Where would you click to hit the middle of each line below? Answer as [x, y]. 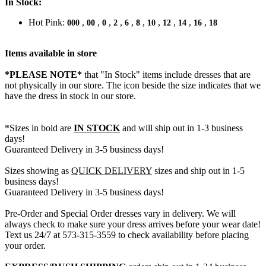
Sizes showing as [38, 170]
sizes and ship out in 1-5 [198, 170]
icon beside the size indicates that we [192, 85]
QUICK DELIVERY [112, 170]
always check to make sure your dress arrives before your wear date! [133, 224]
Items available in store [51, 53]
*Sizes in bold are [39, 128]
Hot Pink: [48, 22]
